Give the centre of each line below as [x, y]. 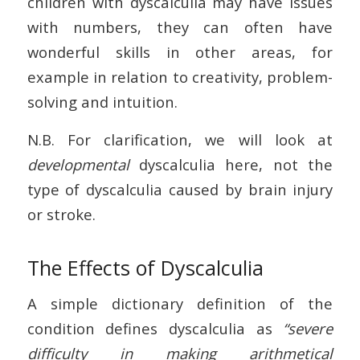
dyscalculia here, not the [231, 165]
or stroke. [61, 215]
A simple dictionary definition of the [180, 304]
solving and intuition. [102, 102]
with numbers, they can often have [180, 27]
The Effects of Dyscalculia [145, 267]
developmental [78, 165]
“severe [308, 329]
